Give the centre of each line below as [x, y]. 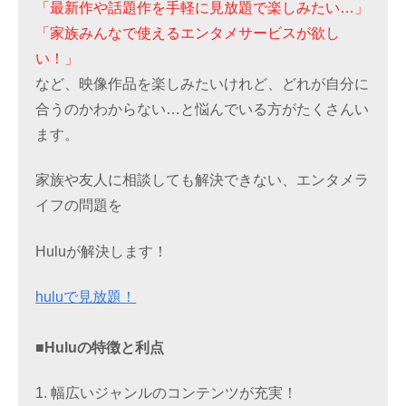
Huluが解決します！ [102, 251]
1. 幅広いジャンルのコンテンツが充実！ [167, 393]
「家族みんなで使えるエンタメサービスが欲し [188, 33]
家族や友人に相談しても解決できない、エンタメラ [203, 180]
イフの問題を [79, 206]
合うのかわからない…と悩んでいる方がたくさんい [203, 109]
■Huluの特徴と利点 [100, 347]
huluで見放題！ [86, 296]
